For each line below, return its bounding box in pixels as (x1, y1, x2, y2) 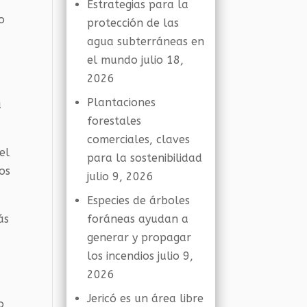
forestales (87, 114, 142, 127)
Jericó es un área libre (87, 292, 204, 305)
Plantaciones (87, 96, 156, 109)
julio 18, (141, 53, 184, 66)
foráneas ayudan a (87, 212, 189, 225)
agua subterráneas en (87, 35, 205, 48)
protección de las (87, 16, 180, 29)
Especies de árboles (87, 194, 191, 207)
